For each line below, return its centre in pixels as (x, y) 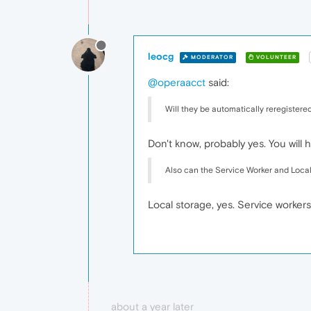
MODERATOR (211, 57)
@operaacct (177, 83)
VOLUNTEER (275, 57)
